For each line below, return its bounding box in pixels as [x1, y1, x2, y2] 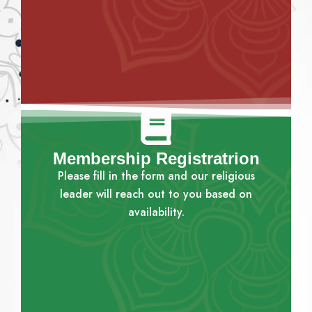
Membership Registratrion [52, 149, 260, 169]
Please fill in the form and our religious [57, 168, 255, 185]
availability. [127, 204, 185, 221]
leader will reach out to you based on [60, 186, 252, 203]
